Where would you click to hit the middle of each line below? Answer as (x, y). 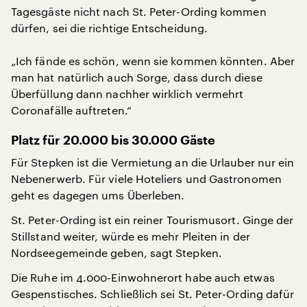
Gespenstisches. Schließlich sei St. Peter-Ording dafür (153, 294)
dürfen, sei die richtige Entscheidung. (110, 28)
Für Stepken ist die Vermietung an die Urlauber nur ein (153, 162)
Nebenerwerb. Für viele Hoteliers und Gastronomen (146, 179)
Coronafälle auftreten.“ (71, 110)
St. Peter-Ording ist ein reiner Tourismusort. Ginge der (152, 220)
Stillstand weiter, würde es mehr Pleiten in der (131, 236)
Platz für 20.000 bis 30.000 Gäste (113, 140)
